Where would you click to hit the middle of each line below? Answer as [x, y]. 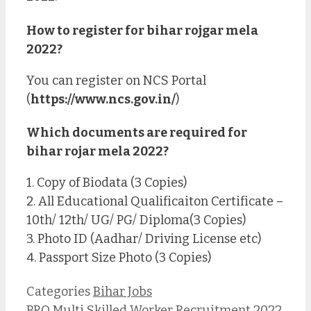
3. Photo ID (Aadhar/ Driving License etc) [144, 239]
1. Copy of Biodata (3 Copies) [107, 183]
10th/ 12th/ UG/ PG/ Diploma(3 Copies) [136, 220]
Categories [60, 291]
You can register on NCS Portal [116, 80]
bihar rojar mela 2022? [98, 152]
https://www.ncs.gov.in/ [103, 99]
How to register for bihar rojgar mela [142, 30]
